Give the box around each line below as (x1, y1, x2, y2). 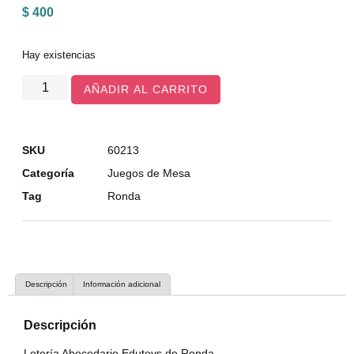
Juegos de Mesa (107, 166, 190, 179)
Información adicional (83, 279, 160, 288)
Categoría (22, 166, 74, 179)
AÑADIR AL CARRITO (84, 82, 209, 96)
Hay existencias (22, 49, 96, 62)
